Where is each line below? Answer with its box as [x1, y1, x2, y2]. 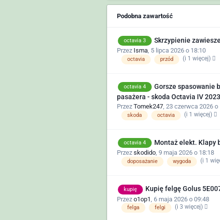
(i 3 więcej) [174, 203, 204, 211]
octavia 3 [123, 37, 146, 44]
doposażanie [127, 158, 158, 165]
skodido [133, 149, 156, 157]
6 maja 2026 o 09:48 [153, 195, 209, 203]
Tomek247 [133, 103, 163, 110]
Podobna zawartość [116, 12, 173, 20]
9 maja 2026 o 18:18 [158, 149, 214, 157]
